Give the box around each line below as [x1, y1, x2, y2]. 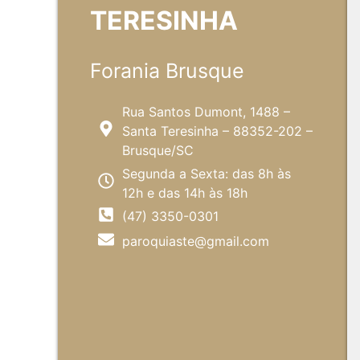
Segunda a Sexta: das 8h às [122, 165, 291, 182]
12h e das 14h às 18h [122, 184, 247, 201]
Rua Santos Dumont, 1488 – [122, 103, 290, 120]
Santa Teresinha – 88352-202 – [122, 122, 313, 139]
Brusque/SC [122, 141, 194, 158]
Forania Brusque [90, 58, 244, 83]
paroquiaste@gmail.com [122, 232, 269, 249]
